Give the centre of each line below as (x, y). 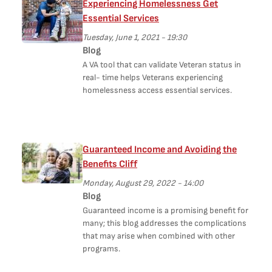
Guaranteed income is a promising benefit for (165, 210)
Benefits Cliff (110, 164)
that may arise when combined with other (159, 236)
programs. (101, 249)
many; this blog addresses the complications (165, 223)
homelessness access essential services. (157, 90)
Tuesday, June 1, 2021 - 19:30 (135, 37)
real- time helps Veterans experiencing (153, 77)
